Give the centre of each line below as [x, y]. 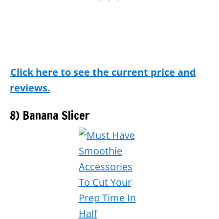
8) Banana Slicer [50, 115]
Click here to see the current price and [103, 72]
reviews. [30, 88]
